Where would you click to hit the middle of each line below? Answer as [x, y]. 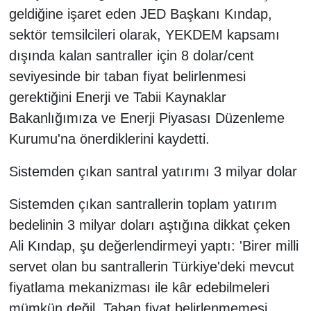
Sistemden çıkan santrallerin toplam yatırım [143, 204]
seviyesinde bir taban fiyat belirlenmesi [127, 77]
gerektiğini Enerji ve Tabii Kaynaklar [117, 98]
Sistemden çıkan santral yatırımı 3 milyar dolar [153, 172]
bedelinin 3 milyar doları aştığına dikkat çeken [149, 225]
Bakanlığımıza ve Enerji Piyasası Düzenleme [146, 118]
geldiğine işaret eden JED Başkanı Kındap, [140, 14]
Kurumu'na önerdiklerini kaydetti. [109, 139]
